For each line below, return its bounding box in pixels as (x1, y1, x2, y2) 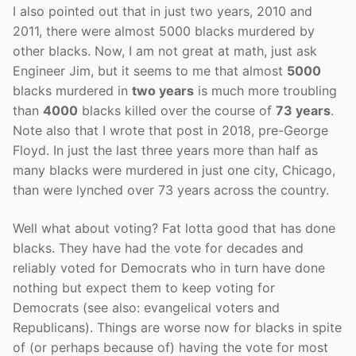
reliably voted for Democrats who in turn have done (13, 259, 325, 276)
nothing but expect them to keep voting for (13, 279, 275, 296)
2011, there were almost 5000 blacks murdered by (13, 23, 315, 40)
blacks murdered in (13, 83, 132, 99)
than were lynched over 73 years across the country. (13, 182, 329, 199)
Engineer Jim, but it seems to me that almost (13, 63, 287, 79)
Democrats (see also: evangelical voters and (13, 299, 280, 315)
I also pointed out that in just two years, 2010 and (13, 3, 312, 20)
